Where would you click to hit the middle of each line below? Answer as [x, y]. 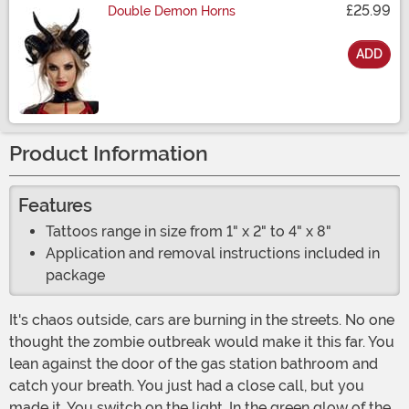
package [75, 276]
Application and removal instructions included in [213, 254]
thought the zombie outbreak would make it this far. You [202, 342]
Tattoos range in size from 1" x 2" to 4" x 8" [189, 232]
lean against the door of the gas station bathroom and [194, 364]
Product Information [109, 154]
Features [55, 206]
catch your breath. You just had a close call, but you [187, 386]
